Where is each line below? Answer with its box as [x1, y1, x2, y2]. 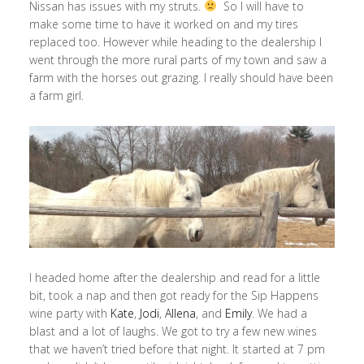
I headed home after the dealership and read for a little [28, 269, 320, 285]
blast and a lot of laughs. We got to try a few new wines [28, 323, 317, 339]
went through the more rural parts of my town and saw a [28, 51, 327, 67]
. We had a [251, 305, 307, 321]
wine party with [28, 305, 110, 321]
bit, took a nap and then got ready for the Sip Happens [28, 287, 318, 303]
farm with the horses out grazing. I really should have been [28, 69, 333, 85]
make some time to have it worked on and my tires [28, 15, 298, 32]
